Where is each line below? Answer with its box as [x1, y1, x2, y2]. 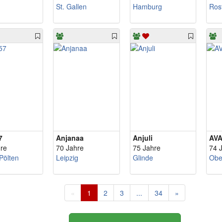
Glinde [132, 153, 153, 163]
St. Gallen [55, 1, 87, 11]
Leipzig [55, 153, 78, 163]
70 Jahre [55, 143, 84, 153]
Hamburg [132, 1, 162, 11]
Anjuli [132, 133, 153, 143]
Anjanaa [55, 133, 84, 143]
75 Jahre [132, 143, 161, 153]
